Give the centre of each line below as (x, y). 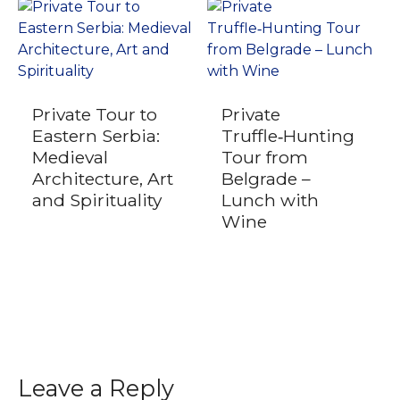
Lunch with (270, 200)
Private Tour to (94, 114)
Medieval (70, 157)
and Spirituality (96, 200)
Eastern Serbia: (96, 135)
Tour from (264, 157)
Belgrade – (266, 178)
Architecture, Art (102, 178)
